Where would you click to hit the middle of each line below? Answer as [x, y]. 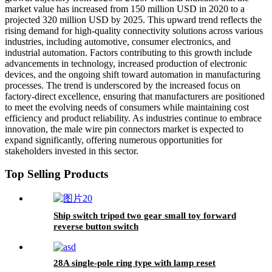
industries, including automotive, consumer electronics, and [118, 41]
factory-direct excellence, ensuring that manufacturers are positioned [135, 96]
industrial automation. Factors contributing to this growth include [128, 52]
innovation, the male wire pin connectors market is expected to [124, 129]
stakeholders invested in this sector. [72, 151]
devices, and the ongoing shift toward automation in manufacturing [133, 74]
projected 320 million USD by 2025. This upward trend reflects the [133, 19]
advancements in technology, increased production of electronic [126, 63]
